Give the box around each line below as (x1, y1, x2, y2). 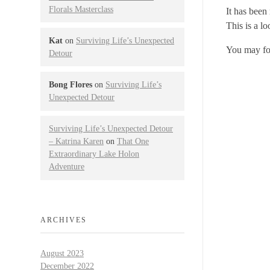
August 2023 (40, 248, 84, 258)
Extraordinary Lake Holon (49, 149, 139, 159)
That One (117, 137, 149, 146)
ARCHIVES (40, 215, 87, 224)
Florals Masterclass (49, 4, 113, 14)
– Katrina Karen (49, 137, 104, 146)
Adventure (49, 162, 84, 172)
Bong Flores (49, 80, 92, 90)
